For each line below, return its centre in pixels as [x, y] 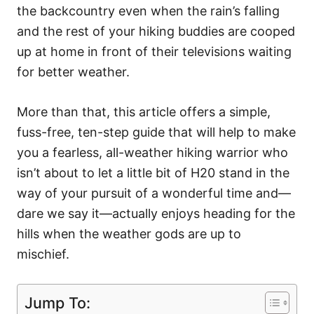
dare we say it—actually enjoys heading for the [156, 213]
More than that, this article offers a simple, [144, 111]
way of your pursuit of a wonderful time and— [154, 193]
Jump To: [57, 302]
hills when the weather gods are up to [129, 233]
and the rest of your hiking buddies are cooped [156, 31]
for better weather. [73, 71]
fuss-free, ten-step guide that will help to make [156, 132]
